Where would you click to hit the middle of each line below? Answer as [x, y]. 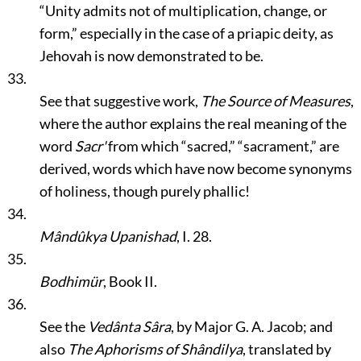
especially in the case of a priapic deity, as [205, 33]
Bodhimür [71, 281]
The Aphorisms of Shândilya [155, 349]
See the [63, 326]
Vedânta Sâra [129, 326]
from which [143, 146]
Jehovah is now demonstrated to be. [151, 56]
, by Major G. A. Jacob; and [251, 326]
